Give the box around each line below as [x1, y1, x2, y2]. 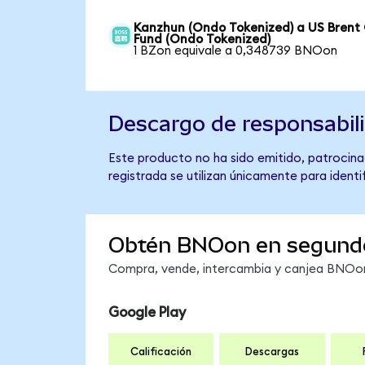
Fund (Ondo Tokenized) [134, 33, 271, 46]
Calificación [130, 346, 191, 358]
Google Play [108, 305, 186, 319]
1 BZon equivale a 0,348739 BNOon [134, 44, 338, 57]
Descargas [244, 346, 299, 358]
